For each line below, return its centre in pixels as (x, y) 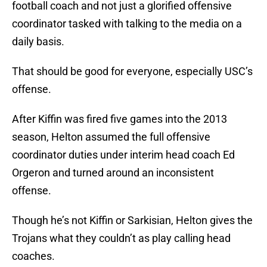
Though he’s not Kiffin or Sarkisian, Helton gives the (132, 221)
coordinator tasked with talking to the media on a (127, 24)
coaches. (33, 256)
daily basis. (38, 42)
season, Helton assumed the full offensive (111, 137)
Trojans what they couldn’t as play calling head (121, 238)
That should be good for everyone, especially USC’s (132, 72)
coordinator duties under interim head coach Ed (123, 155)
